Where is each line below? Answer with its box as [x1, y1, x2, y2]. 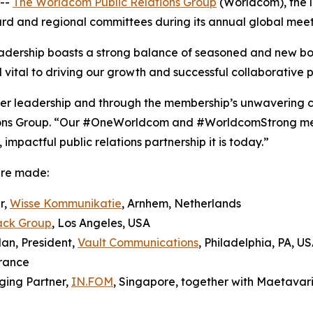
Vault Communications [78, 235, 198, 249]
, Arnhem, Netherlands [122, 196, 258, 210]
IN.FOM [71, 274, 113, 289]
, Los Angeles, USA [52, 215, 150, 230]
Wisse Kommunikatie [10, 196, 122, 210]
